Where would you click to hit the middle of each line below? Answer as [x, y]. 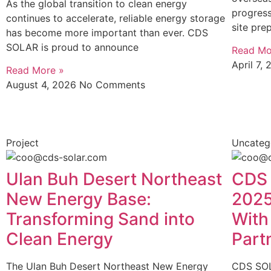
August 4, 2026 [43, 85]
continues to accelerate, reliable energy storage [116, 18]
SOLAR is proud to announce [72, 47]
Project [22, 143]
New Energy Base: [79, 199]
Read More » [35, 70]
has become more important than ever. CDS [107, 33]
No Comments [112, 85]
